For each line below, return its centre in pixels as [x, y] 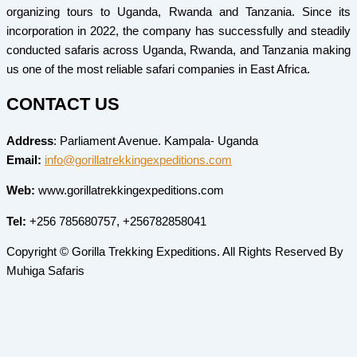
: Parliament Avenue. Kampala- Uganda [156, 141]
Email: [24, 160]
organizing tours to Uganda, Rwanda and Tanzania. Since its [178, 12]
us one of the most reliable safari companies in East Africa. [158, 69]
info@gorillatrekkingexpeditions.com [138, 160]
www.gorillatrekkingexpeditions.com [129, 191]
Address [30, 141]
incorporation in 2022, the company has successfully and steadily [178, 31]
